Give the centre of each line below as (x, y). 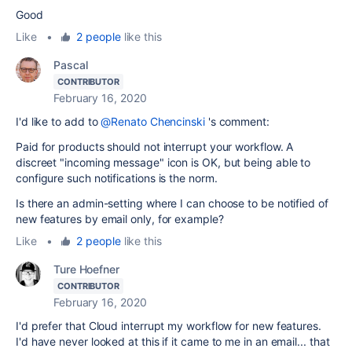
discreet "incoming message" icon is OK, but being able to (163, 162)
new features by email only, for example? (120, 218)
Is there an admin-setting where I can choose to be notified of (172, 203)
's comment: (237, 121)
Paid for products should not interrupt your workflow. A (155, 146)
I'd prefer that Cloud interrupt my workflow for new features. (170, 325)
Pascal (71, 64)
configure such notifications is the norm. (117, 178)
